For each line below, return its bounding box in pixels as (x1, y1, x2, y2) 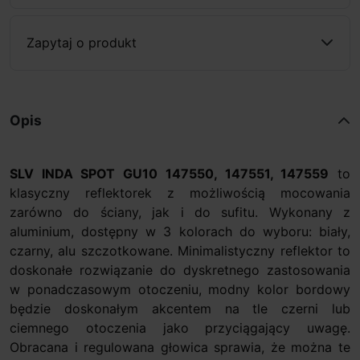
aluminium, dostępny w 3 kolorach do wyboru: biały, (10, 223, 350, 239)
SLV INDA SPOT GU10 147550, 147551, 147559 (10, 165, 329, 182)
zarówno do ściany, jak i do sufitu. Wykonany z (10, 203, 350, 220)
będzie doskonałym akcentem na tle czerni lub (10, 300, 350, 317)
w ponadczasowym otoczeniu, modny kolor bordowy (10, 280, 350, 297)
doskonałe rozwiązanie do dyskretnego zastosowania (10, 261, 350, 278)
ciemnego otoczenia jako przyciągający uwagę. (10, 319, 350, 336)
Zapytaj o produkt (27, 34, 137, 51)
